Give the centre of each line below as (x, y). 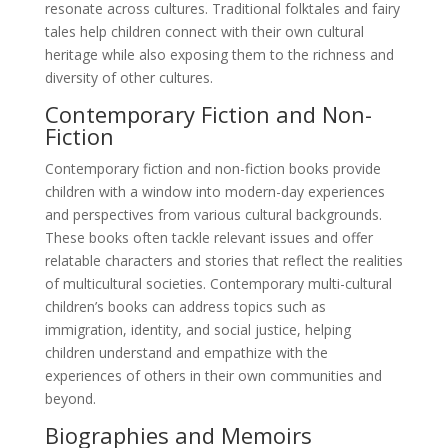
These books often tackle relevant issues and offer (208, 237)
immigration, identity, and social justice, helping (197, 329)
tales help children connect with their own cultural (204, 31)
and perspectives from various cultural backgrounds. (213, 214)
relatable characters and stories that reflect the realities (223, 260)
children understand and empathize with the (186, 352)
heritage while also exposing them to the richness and (219, 54)
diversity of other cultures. (128, 77)
